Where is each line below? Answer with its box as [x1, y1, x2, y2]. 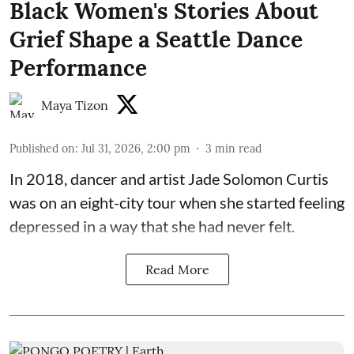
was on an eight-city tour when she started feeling [9, 192, 345, 212]
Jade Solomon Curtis [188, 168, 329, 188]
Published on [9, 141, 75, 156]
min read [215, 141, 262, 156]
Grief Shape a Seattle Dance [9, 24, 303, 54]
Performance [9, 53, 147, 82]
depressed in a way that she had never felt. [9, 216, 295, 235]
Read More [145, 261, 209, 277]
